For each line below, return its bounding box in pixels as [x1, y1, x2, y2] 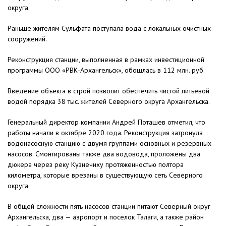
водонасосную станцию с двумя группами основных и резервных [8, 139, 211, 148]
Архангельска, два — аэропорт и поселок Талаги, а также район [8, 212, 204, 222]
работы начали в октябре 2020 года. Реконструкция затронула [8, 128, 203, 138]
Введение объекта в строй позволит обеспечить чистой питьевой [8, 86, 209, 96]
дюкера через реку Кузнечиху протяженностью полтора [8, 160, 184, 169]
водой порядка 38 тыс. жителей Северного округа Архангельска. [8, 97, 210, 106]
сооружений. [8, 34, 47, 44]
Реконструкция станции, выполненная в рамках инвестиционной [8, 55, 204, 65]
